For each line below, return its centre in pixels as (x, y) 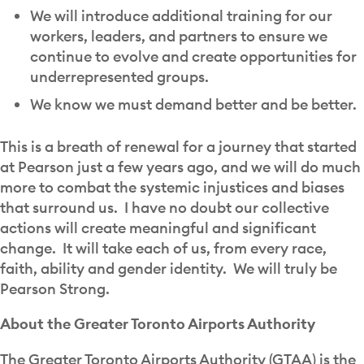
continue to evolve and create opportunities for (193, 56)
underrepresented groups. (119, 76)
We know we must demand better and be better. (195, 104)
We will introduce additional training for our (181, 15)
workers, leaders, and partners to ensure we (178, 36)
